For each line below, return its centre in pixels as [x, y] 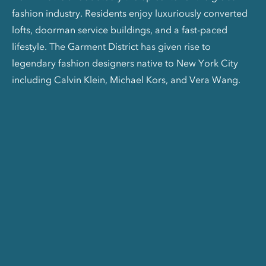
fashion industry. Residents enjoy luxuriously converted [130, 13]
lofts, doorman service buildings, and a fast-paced [120, 30]
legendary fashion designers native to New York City [125, 63]
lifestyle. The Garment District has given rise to [111, 47]
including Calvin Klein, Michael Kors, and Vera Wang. [126, 80]
